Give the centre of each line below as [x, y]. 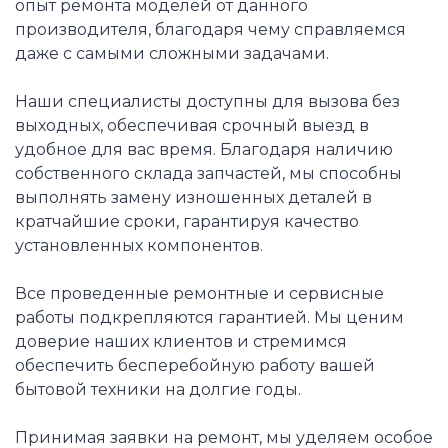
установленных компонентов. [139, 246]
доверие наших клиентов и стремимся [181, 342]
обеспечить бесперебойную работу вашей [195, 366]
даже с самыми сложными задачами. [172, 54]
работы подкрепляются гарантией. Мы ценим [209, 318]
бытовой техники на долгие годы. [158, 390]
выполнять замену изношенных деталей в [193, 198]
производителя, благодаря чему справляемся [210, 30]
